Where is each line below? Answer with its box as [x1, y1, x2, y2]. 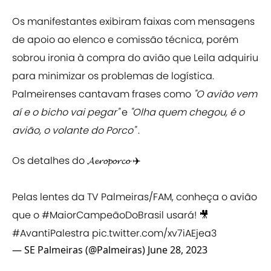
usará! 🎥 [164, 208, 209, 223]
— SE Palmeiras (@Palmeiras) [12, 243, 148, 257]
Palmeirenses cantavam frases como [12, 87, 194, 102]
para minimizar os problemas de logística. [12, 69, 214, 83]
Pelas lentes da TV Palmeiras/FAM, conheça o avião [12, 190, 257, 204]
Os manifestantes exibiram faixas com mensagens [12, 15, 255, 29]
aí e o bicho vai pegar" [12, 105, 122, 120]
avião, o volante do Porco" [12, 123, 135, 138]
